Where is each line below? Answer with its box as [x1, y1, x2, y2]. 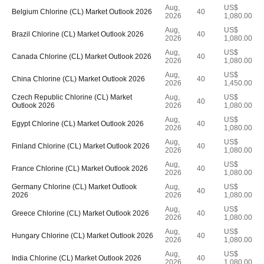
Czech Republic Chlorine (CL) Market [12, 93, 132, 101]
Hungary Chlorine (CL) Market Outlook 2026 [12, 232, 153, 240]
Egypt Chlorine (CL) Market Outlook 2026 [12, 120, 144, 128]
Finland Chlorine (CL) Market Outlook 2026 [12, 142, 150, 150]
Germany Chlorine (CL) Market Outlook [12, 183, 137, 191]
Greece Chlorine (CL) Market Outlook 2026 [12, 209, 149, 217]
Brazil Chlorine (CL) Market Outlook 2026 [12, 30, 144, 38]
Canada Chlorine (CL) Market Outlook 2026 [12, 52, 151, 61]
